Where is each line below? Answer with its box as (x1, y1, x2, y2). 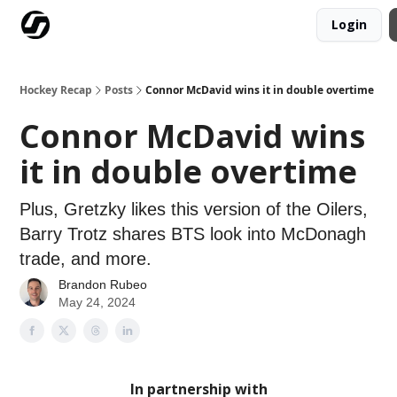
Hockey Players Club (207, 19, 309, 34)
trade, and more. (19, 249, 152, 269)
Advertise (145, 19, 193, 34)
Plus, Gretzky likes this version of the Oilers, (19, 199, 368, 219)
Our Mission (71, 19, 131, 34)
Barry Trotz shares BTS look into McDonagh (19, 224, 366, 244)
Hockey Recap (19, 82, 92, 97)
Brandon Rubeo (58, 277, 147, 292)
